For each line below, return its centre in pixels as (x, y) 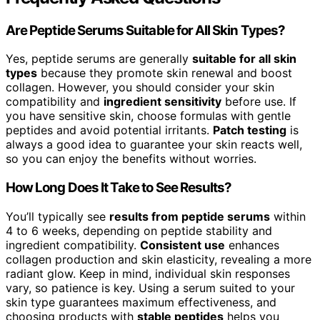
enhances (252, 245)
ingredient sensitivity (162, 102)
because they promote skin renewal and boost (165, 73)
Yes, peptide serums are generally (99, 59)
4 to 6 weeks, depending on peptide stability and (139, 230)
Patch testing (250, 130)
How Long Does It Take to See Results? (119, 188)
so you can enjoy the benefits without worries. (131, 159)
